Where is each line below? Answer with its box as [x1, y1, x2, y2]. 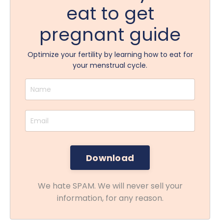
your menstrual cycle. [73, 60, 147, 71]
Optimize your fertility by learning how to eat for [27, 50, 193, 60]
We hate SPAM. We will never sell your [37, 180, 183, 192]
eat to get [66, 1, 154, 27]
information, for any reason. [56, 192, 164, 204]
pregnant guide [39, 22, 181, 48]
